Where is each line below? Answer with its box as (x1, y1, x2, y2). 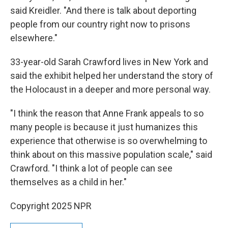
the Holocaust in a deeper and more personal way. (10, 84, 211, 95)
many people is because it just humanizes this (10, 122, 198, 132)
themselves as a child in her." (10, 177, 127, 187)
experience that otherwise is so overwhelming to (10, 135, 207, 146)
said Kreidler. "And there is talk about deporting (10, 5, 196, 16)
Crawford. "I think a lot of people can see (10, 163, 173, 174)
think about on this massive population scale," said (10, 149, 212, 160)
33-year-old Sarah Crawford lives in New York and (10, 56, 208, 67)
